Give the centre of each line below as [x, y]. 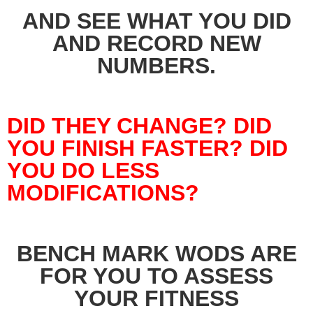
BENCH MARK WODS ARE [156, 253]
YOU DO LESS [83, 171]
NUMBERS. [156, 65]
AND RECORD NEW [156, 43]
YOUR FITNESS [156, 298]
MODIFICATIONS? [106, 193]
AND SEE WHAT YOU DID [156, 21]
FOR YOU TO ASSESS [156, 276]
